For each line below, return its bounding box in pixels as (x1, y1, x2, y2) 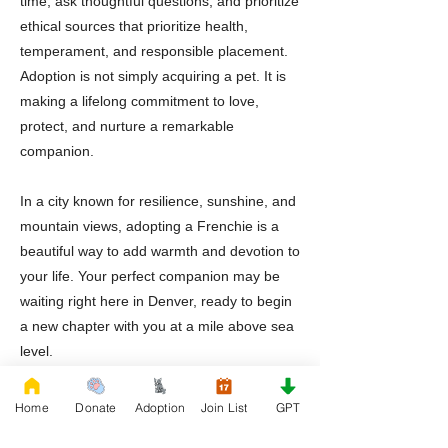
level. (20, 343, 53, 359)
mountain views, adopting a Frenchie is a (20, 218, 279, 234)
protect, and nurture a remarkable (20, 118, 234, 134)
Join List (200, 399, 248, 415)
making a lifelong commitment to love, (20, 93, 259, 109)
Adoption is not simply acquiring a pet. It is (20, 68, 286, 84)
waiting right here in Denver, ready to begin (20, 293, 292, 309)
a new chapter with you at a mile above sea (20, 318, 294, 334)
